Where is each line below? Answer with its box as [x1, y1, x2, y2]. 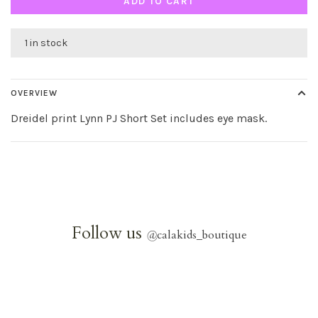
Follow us [71, 221, 146, 245]
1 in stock [25, 37, 67, 49]
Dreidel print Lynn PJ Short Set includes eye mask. [11, 111, 267, 125]
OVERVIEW [11, 88, 57, 98]
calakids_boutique [156, 227, 247, 243]
